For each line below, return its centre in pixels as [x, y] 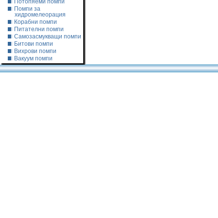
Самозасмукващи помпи [48, 36]
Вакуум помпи [33, 58]
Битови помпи [34, 44]
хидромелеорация [40, 15]
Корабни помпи [36, 22]
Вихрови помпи [35, 51]
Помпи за [27, 9]
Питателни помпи [39, 29]
